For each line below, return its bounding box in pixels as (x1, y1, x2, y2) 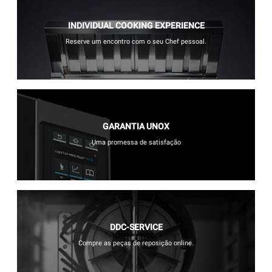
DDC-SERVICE (109, 222, 163, 233)
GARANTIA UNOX (103, 121, 169, 132)
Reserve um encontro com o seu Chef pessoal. (66, 38, 206, 46)
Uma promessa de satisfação (91, 138, 181, 147)
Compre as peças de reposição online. (78, 239, 194, 248)
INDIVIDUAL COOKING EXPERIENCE (67, 21, 205, 31)
